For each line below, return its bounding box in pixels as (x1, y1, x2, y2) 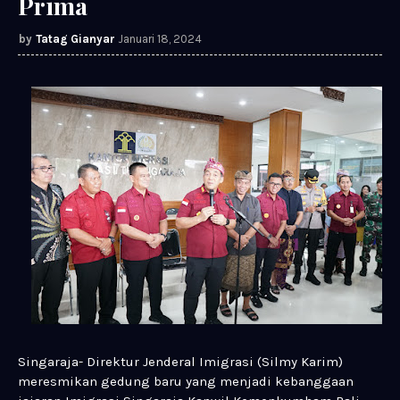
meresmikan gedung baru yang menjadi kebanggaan (18, 373, 354, 390)
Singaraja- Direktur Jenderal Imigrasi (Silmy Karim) (18, 354, 343, 371)
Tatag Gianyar (36, 32, 115, 46)
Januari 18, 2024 (118, 32, 202, 46)
